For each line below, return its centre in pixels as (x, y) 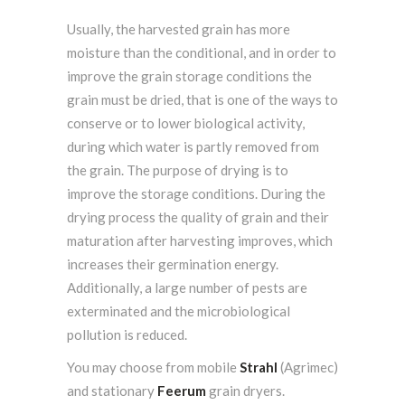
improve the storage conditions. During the (196, 193)
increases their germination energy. (173, 264)
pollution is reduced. (127, 334)
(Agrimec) (309, 367)
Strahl (260, 367)
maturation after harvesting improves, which (200, 240)
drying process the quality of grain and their (198, 217)
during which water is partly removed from (193, 146)
